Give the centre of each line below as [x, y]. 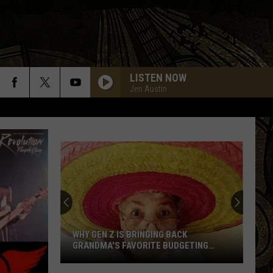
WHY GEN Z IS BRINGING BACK [130, 235]
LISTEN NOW [158, 77]
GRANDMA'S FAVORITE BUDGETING [140, 246]
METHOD [90, 257]
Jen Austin [148, 89]
